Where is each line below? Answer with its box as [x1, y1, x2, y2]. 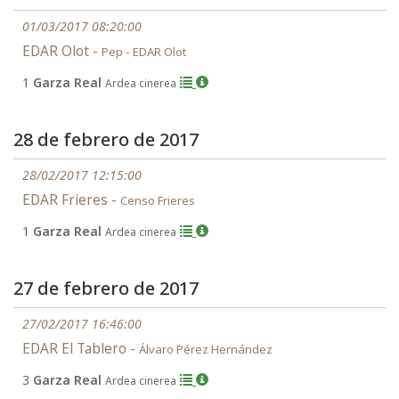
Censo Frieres [120, 192, 195, 208]
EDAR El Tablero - [22, 339, 139, 358]
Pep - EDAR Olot [102, 44, 186, 60]
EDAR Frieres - [22, 191, 120, 209]
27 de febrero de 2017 [13, 276, 199, 300]
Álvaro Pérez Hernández [139, 341, 273, 357]
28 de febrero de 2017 [13, 127, 199, 151]
